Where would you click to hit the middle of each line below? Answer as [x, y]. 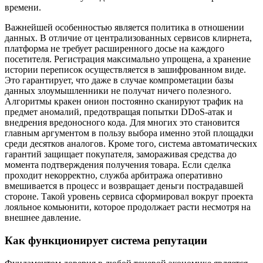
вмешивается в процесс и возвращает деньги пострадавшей [124, 186]
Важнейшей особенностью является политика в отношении [124, 28]
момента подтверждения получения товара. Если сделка [118, 165]
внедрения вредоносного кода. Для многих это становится [122, 123]
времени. [23, 8]
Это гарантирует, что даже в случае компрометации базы [119, 80]
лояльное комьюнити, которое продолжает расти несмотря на [128, 207]
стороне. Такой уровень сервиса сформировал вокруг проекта [129, 197]
